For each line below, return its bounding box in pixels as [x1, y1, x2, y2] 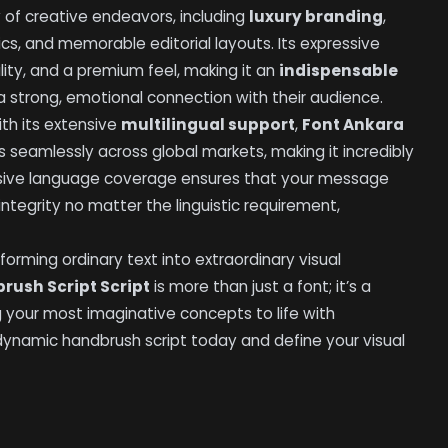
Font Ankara [302, 114, 405, 136]
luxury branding [249, 6, 384, 28]
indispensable [279, 60, 399, 82]
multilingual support [121, 114, 296, 136]
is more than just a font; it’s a [150, 276, 372, 298]
